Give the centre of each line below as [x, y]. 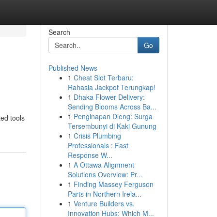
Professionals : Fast [98, 145]
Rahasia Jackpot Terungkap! [111, 87]
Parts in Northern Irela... [104, 194]
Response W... [90, 155]
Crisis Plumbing [97, 136]
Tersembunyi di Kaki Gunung [112, 126]
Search [59, 32]
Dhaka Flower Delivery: [109, 97]
